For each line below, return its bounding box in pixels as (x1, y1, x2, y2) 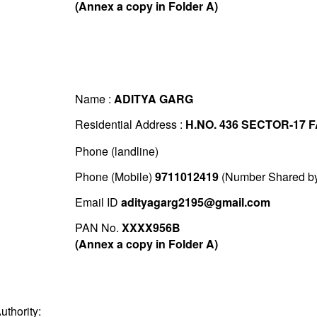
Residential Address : (74, 116, 185, 133)
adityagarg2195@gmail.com (120, 194, 270, 211)
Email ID (74, 194, 121, 211)
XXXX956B (121, 219, 180, 236)
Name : (74, 91, 114, 108)
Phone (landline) (74, 143, 158, 160)
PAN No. (74, 219, 122, 236)
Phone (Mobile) (74, 168, 155, 185)
